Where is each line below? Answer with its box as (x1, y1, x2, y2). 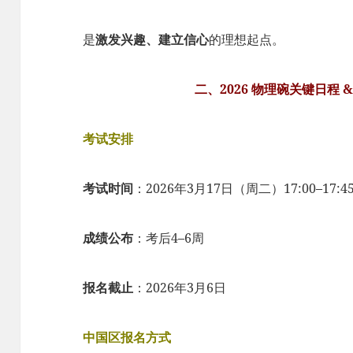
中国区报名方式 (83, 328, 172, 346)
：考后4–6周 (133, 229, 205, 247)
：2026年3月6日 (133, 278, 227, 296)
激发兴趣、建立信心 (95, 30, 210, 48)
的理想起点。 (209, 30, 285, 48)
